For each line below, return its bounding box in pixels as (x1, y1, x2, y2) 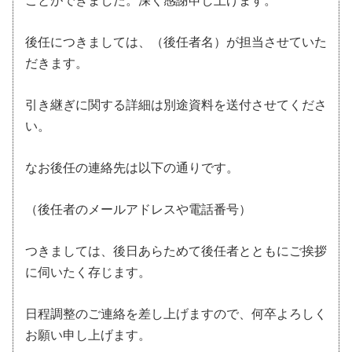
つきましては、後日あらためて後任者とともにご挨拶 (25, 244, 327, 258)
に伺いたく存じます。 (25, 265, 151, 279)
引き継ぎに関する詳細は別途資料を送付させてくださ (25, 97, 327, 112)
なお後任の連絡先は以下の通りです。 (25, 160, 239, 174)
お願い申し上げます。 (25, 328, 151, 342)
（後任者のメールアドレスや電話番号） (25, 202, 251, 216)
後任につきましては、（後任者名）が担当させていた (25, 35, 327, 49)
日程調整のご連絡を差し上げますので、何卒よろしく (25, 306, 327, 321)
